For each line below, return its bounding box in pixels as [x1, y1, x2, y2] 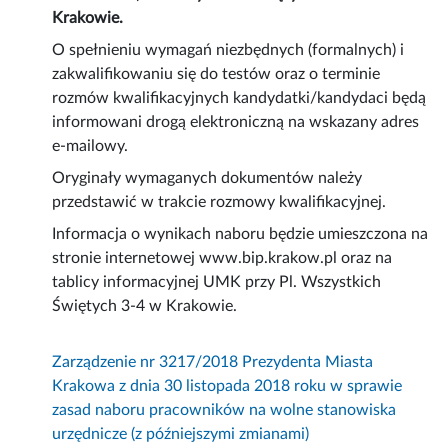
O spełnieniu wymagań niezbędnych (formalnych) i [52, 42, 405, 59]
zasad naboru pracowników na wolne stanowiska [52, 402, 397, 419]
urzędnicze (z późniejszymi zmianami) [52, 426, 310, 443]
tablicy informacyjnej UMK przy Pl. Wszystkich [52, 274, 382, 291]
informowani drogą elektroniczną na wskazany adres [52, 114, 420, 131]
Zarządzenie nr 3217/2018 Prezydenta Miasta [52, 354, 374, 371]
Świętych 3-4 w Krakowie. [52, 298, 238, 315]
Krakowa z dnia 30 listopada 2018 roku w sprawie [52, 378, 403, 395]
